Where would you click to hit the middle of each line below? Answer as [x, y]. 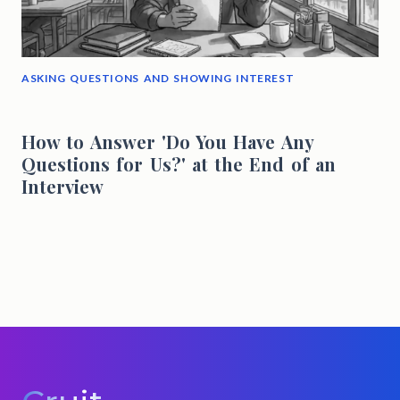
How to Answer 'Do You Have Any [167, 142]
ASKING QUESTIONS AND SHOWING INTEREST [158, 79]
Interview [62, 187]
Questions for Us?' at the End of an [179, 164]
